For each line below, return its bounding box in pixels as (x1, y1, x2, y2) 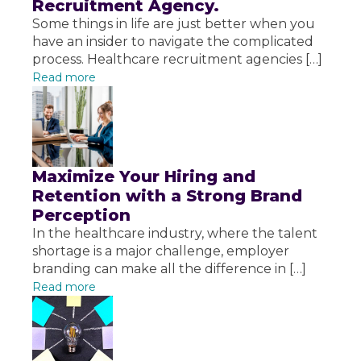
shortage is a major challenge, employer (32, 243, 289, 259)
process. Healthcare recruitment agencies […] (32, 52, 322, 68)
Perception (32, 205, 131, 226)
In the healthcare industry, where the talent (32, 226, 317, 242)
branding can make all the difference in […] (32, 261, 306, 277)
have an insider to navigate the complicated (32, 34, 313, 50)
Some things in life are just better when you (32, 16, 315, 32)
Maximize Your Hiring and (32, 167, 255, 187)
